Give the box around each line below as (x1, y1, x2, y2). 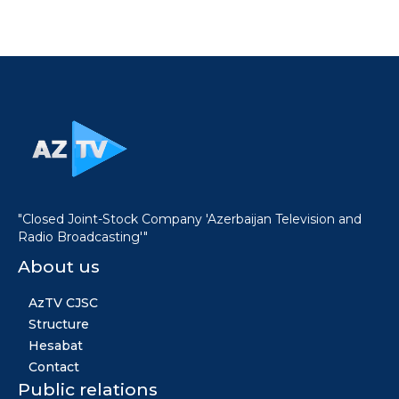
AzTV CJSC (28, 294, 98, 311)
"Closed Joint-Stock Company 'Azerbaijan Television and (18, 210, 362, 227)
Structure (28, 315, 89, 332)
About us (18, 255, 100, 277)
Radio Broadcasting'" (18, 228, 148, 245)
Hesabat (28, 337, 83, 354)
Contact (28, 358, 79, 375)
